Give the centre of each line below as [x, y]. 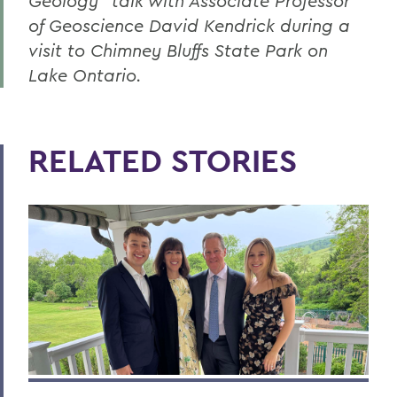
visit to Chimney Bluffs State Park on [178, 51]
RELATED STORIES [163, 161]
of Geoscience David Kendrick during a [189, 26]
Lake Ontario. [85, 75]
